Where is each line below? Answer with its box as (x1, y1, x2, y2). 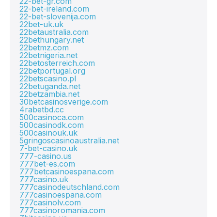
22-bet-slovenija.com (19, 12, 96, 21)
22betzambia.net (19, 89, 79, 99)
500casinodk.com (19, 120, 84, 130)
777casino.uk (19, 174, 68, 184)
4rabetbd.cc (19, 105, 64, 114)
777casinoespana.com (19, 190, 102, 200)
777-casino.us (19, 151, 72, 161)
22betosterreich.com (19, 58, 95, 68)
